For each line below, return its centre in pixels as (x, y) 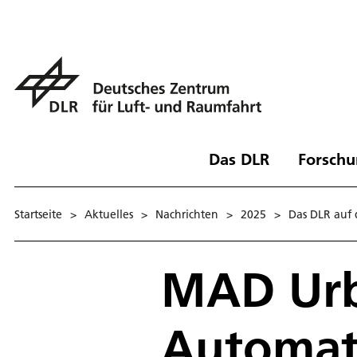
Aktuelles (109, 214)
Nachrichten (187, 214)
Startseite (38, 214)
